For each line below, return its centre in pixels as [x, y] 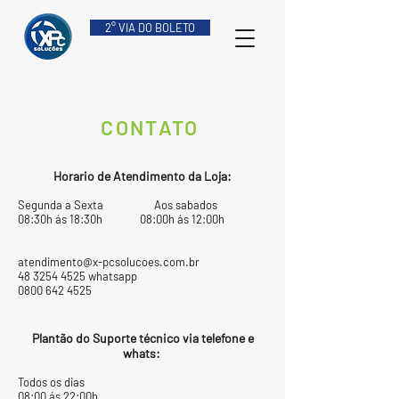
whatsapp [113, 276]
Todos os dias [51, 382]
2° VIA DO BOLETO [150, 28]
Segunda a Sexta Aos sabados [119, 205]
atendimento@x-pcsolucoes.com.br [109, 262]
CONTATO [150, 127]
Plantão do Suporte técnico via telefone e [142, 338]
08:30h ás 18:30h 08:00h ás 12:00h [126, 219]
